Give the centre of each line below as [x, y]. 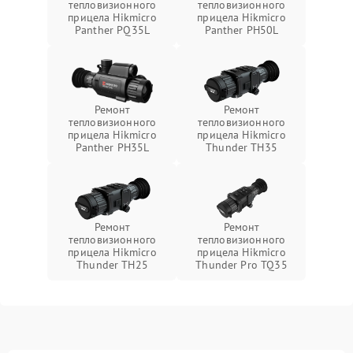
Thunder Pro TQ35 [242, 264]
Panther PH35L [112, 147]
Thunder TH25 [112, 264]
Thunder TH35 [242, 147]
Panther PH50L [242, 30]
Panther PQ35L [112, 30]
